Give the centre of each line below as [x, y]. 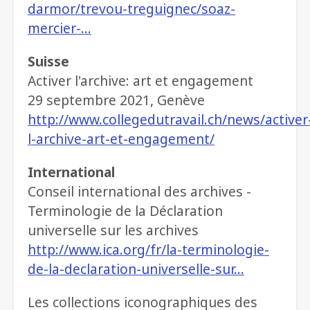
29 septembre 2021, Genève [116, 100]
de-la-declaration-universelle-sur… [136, 269]
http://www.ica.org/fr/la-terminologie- [148, 250]
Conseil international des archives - [139, 192]
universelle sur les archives [115, 230]
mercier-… [60, 28]
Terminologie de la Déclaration [125, 211]
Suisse [48, 62]
